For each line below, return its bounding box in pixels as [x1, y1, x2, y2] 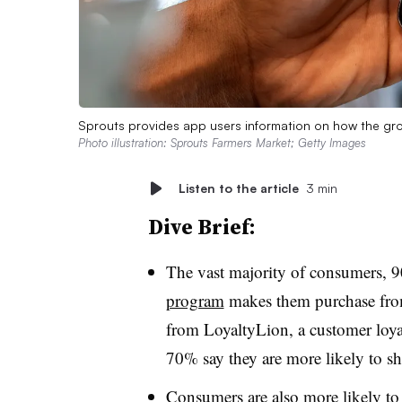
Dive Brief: [147, 211, 256, 241]
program [165, 288, 224, 311]
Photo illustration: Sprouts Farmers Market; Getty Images [78, 135, 366, 150]
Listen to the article [178, 179, 299, 196]
